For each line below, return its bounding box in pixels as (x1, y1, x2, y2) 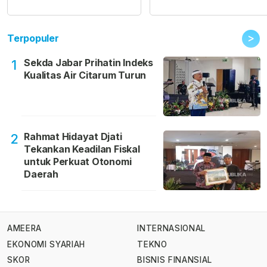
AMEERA (7, 223, 42, 234)
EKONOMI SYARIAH (7, 239, 86, 249)
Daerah (24, 168, 58, 181)
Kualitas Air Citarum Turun (24, 69, 147, 82)
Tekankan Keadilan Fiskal (24, 143, 140, 156)
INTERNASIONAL (137, 223, 206, 234)
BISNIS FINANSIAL (137, 255, 212, 265)
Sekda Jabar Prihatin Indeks (24, 57, 153, 69)
